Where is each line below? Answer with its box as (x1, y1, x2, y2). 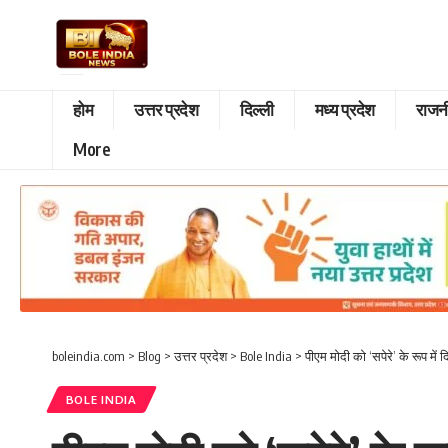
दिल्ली (239, 98, 274, 121)
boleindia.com (52, 347, 125, 364)
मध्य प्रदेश (314, 98, 375, 121)
